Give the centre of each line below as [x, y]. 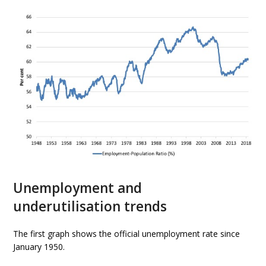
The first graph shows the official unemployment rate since [127, 233]
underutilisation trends [90, 206]
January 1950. [39, 246]
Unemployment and [78, 188]
